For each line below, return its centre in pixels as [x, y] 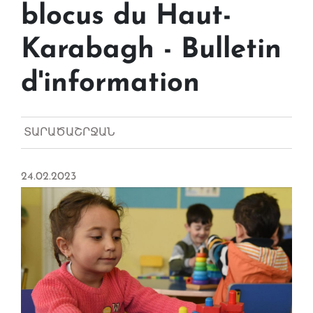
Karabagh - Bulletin [151, 51]
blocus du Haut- [126, 17]
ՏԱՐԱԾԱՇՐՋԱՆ [70, 133]
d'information [110, 84]
